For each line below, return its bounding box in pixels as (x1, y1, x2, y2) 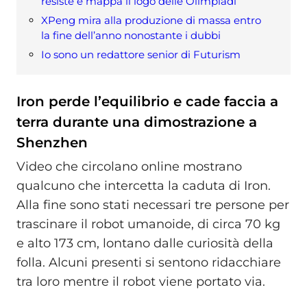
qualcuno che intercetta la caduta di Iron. (16, 178, 271, 194)
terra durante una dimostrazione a (16, 113, 257, 130)
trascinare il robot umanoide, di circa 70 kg (16, 217, 280, 232)
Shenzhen (16, 134, 88, 151)
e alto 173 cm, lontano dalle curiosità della (16, 236, 273, 251)
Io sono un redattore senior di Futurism (41, 47, 241, 61)
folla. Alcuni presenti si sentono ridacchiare (16, 255, 281, 271)
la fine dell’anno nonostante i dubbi (41, 28, 221, 42)
